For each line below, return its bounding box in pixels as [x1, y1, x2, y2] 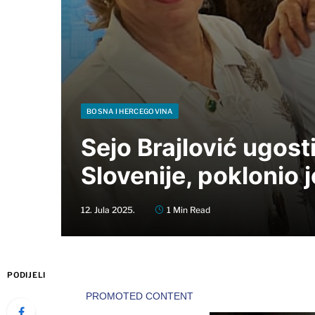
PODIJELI [7, 269, 46, 280]
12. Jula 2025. [81, 204, 135, 215]
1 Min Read [167, 204, 210, 215]
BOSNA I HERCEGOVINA [86, 106, 173, 115]
